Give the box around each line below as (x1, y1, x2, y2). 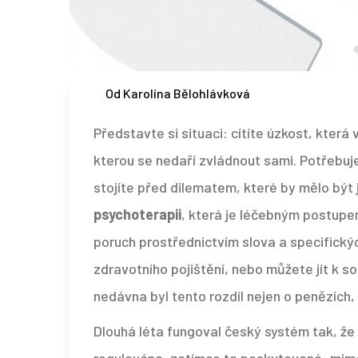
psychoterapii (93, 205, 181, 224)
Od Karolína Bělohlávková (105, 85, 250, 101)
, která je (181, 205, 240, 224)
